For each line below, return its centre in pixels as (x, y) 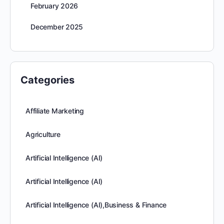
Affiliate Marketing (55, 111)
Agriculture (43, 134)
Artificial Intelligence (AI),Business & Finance (96, 205)
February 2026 (54, 6)
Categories (47, 80)
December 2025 (57, 27)
